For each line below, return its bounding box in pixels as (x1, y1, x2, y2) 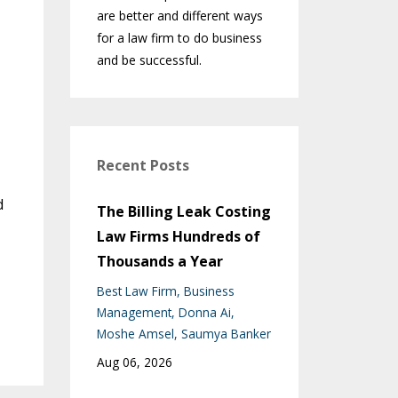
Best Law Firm (96, 283, 177, 300)
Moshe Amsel (96, 325, 174, 343)
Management (96, 304, 171, 322)
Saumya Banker (180, 325, 271, 343)
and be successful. (96, 52, 202, 69)
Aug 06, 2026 (96, 354, 172, 371)
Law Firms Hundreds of (96, 227, 260, 247)
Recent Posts (96, 155, 189, 176)
